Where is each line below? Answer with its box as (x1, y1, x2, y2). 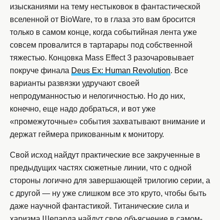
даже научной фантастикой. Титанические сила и (10, 202, 189, 211)
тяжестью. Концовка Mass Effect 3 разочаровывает (10, 54, 194, 62)
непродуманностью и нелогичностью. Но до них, (10, 92, 185, 101)
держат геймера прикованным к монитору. (10, 130, 164, 139)
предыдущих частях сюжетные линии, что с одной (10, 164, 192, 172)
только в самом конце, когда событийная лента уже (10, 28, 197, 37)
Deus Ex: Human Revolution (71, 66, 170, 75)
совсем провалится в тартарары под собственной (10, 41, 192, 50)
